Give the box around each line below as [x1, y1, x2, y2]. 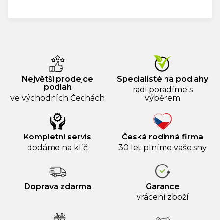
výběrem [145, 93, 180, 103]
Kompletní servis [24, 132, 91, 142]
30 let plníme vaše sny [118, 143, 207, 153]
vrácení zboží [137, 192, 189, 202]
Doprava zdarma [24, 182, 91, 192]
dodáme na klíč [27, 143, 88, 153]
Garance [145, 182, 180, 192]
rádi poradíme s [133, 85, 192, 95]
